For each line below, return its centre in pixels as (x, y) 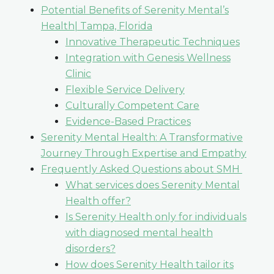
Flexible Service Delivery (125, 89)
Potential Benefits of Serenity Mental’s (135, 10)
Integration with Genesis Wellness (148, 57)
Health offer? (98, 201)
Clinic (78, 73)
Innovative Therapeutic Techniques (152, 42)
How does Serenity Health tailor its (149, 264)
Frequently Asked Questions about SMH (141, 169)
